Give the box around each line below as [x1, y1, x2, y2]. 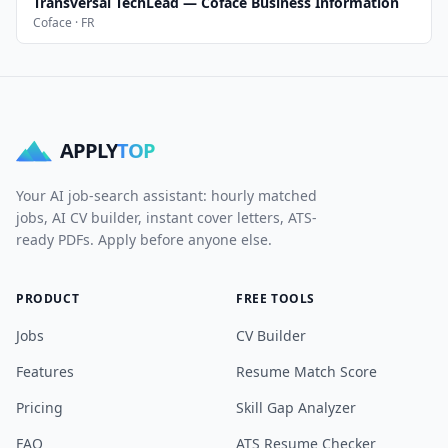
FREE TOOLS [236, 290, 315, 307]
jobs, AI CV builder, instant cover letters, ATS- [16, 208, 317, 227]
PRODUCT [16, 290, 80, 307]
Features [16, 362, 74, 381]
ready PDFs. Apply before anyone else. [16, 230, 272, 249]
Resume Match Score [236, 362, 377, 381]
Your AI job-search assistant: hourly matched [16, 186, 317, 205]
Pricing [16, 398, 63, 417]
